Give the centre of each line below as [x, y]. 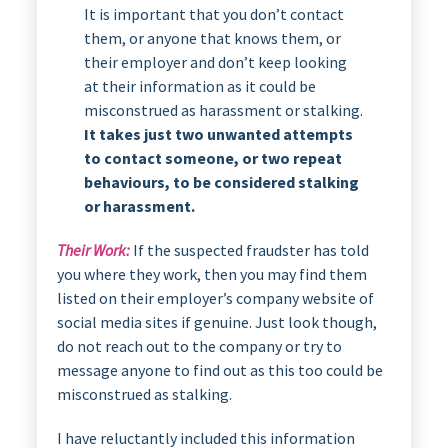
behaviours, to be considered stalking [221, 182]
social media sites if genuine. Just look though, [216, 322]
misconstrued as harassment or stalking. [223, 110]
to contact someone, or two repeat [212, 158]
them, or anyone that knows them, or [212, 38]
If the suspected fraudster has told [249, 250]
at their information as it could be [199, 86]
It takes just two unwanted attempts [218, 134]
